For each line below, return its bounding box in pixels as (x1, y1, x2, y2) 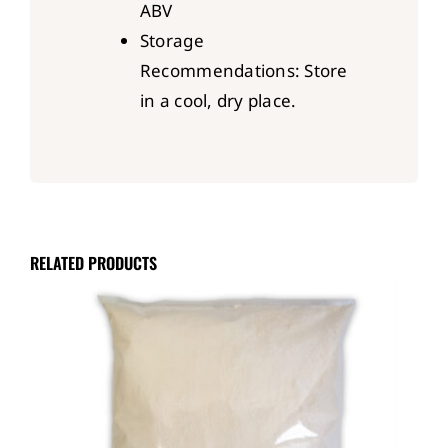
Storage (139, 28, 204, 52)
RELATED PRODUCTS (29, 250, 157, 275)
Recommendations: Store (139, 58, 348, 82)
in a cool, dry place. (139, 88, 297, 112)
